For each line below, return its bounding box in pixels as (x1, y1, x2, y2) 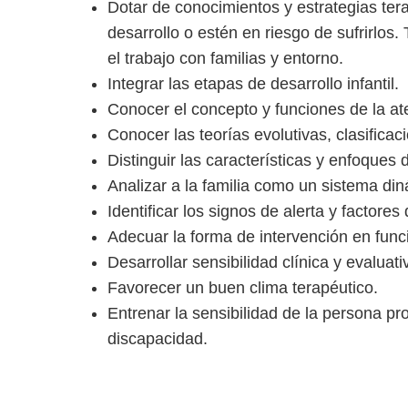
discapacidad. (107, 330, 208, 349)
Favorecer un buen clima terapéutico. (107, 279, 378, 298)
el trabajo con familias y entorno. (107, 49, 343, 68)
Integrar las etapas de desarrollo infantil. (107, 75, 399, 94)
